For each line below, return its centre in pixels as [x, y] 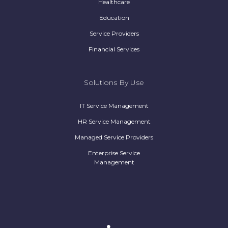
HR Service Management [114, 122]
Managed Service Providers [114, 137]
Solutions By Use [114, 83]
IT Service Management [114, 106]
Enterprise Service [114, 153]
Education [114, 18]
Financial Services [114, 49]
